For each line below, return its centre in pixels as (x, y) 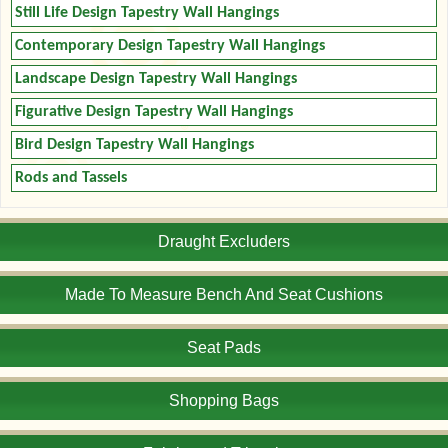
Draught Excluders (224, 241)
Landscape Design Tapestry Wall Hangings (156, 78)
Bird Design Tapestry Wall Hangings (134, 144)
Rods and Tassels (71, 177)
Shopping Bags (224, 400)
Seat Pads (224, 347)
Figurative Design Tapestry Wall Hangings (154, 111)
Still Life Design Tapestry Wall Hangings (147, 12)
